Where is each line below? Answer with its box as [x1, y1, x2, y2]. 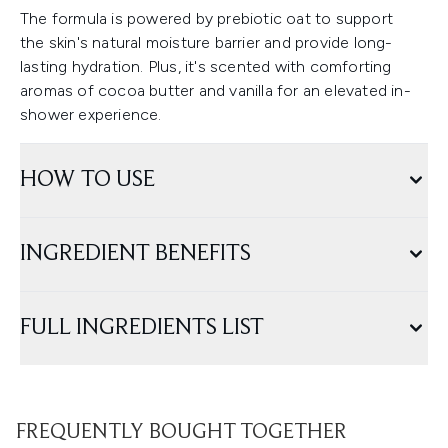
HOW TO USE [20, 168, 155, 193]
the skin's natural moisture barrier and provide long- [20, 33, 393, 53]
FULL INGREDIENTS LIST [20, 316, 264, 341]
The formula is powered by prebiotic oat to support [20, 9, 394, 29]
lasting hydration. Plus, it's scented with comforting [20, 57, 392, 77]
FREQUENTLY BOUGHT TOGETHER [16, 422, 347, 445]
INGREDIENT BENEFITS [20, 242, 251, 267]
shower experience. [20, 105, 162, 125]
